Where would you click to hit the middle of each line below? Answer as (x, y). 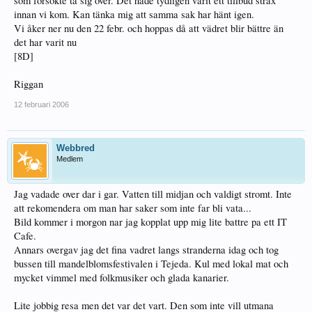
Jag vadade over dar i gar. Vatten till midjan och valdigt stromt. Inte (153, 194)
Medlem (70, 159)
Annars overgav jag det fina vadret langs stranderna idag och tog (146, 250)
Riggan (29, 84)
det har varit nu (45, 42)
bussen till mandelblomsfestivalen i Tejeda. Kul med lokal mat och (151, 264)
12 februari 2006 (41, 104)
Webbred (76, 148)
